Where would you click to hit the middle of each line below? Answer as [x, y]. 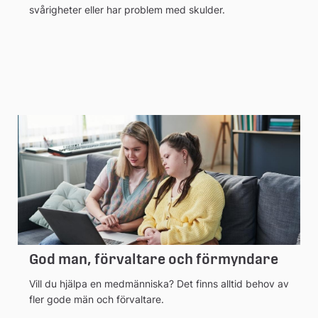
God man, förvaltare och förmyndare [154, 259]
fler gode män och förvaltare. [97, 299]
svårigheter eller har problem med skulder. [127, 9]
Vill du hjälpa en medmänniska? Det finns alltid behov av [159, 283]
